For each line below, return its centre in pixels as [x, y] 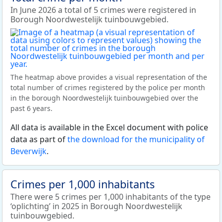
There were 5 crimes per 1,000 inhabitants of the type [111, 197]
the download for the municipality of [136, 139]
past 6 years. [31, 108]
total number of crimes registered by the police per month [108, 87]
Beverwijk [28, 151]
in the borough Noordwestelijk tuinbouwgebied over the [104, 98]
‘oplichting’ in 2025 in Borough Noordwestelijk [96, 206]
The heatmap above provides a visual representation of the [109, 77]
